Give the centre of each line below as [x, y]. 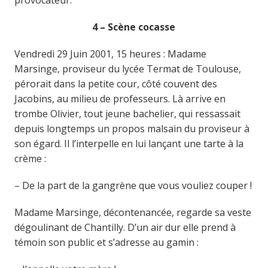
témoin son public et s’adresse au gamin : [106, 242]
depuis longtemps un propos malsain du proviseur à [132, 128]
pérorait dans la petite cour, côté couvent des [115, 83]
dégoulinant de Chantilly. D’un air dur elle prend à [125, 227]
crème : [30, 158]
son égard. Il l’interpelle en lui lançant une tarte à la [129, 143]
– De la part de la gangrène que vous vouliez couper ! [133, 185]
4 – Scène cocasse [134, 27]
